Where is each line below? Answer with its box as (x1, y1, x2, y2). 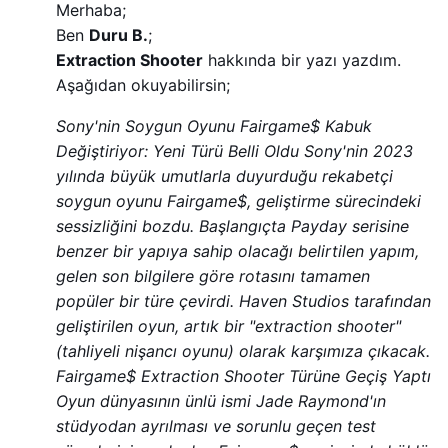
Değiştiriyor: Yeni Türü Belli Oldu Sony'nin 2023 (56, 140, 413, 161)
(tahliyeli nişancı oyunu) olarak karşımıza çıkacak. (56, 340, 430, 361)
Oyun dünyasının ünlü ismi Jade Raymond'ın (56, 390, 386, 411)
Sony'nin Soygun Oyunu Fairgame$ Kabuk (56, 115, 372, 136)
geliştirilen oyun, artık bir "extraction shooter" (56, 315, 401, 336)
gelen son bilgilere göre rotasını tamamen (56, 265, 370, 286)
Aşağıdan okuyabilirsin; (56, 74, 230, 95)
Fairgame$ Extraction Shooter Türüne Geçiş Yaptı (56, 365, 431, 386)
